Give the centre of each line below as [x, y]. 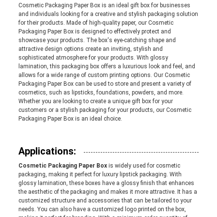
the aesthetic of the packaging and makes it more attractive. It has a [108, 192]
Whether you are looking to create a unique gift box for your [95, 101]
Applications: [47, 151]
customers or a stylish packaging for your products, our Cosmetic [105, 110]
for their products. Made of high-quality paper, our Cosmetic [96, 23]
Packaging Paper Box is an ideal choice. [70, 119]
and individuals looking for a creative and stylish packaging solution [108, 14]
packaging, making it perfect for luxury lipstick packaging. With [100, 175]
